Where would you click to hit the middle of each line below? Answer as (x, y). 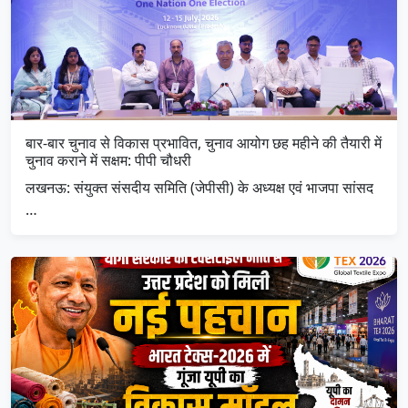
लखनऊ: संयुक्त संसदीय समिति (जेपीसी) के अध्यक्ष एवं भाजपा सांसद (199, 187)
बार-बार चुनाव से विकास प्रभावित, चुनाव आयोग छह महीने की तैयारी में (204, 143)
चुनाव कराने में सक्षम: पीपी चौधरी (108, 160)
